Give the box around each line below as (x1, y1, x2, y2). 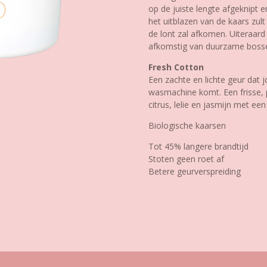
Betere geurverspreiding (148, 165, 241, 177)
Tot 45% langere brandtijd (148, 140, 249, 152)
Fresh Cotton (148, 61, 204, 73)
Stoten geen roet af (148, 153, 224, 164)
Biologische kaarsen (148, 119, 226, 131)
